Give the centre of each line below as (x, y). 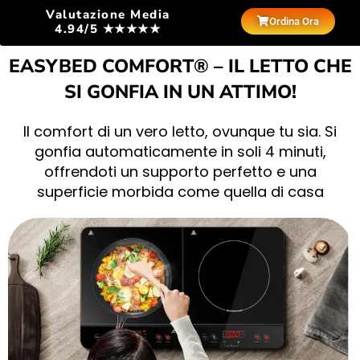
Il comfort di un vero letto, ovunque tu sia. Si (180, 131)
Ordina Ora (294, 21)
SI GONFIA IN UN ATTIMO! (180, 92)
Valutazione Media (108, 14)
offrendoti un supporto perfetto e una (180, 172)
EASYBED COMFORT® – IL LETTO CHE (180, 66)
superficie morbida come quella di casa (180, 192)
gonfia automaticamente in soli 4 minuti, (180, 151)
